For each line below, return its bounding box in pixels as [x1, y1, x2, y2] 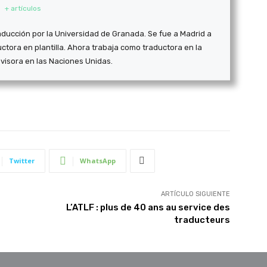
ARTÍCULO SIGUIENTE [160, 190, 230, 198]
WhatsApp [80, 156, 116, 165]
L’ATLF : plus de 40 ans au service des [66, 201, 230, 213]
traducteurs [173, 214, 230, 225]
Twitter [9, 156, 35, 165]
